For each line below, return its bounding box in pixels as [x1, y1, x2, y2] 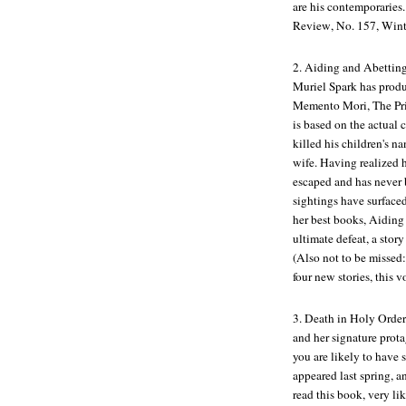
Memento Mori [293, 97, 367, 113]
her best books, [293, 211, 369, 227]
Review [293, 17, 331, 34]
